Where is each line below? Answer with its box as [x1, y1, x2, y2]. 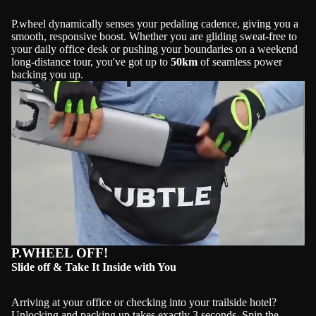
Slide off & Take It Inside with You [11, 261, 176, 274]
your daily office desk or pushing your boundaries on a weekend [11, 43, 298, 55]
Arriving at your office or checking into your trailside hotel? [11, 296, 276, 309]
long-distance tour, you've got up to [11, 56, 171, 68]
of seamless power [197, 56, 282, 68]
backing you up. [11, 68, 83, 80]
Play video [119, 157, 166, 169]
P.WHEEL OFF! [11, 245, 108, 261]
